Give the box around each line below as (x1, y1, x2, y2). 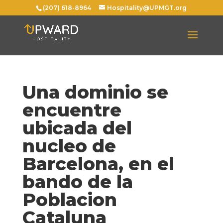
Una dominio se (22, 81, 168, 103)
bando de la (22, 171, 133, 193)
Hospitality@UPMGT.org (107, 4, 187, 11)
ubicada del (22, 117, 132, 139)
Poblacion (22, 189, 117, 211)
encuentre (22, 99, 121, 121)
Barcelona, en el (22, 153, 174, 175)
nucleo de (22, 135, 116, 157)
